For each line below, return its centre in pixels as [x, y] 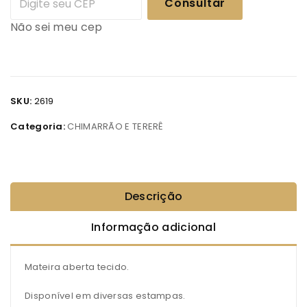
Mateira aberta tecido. [77, 267]
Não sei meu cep [57, 27]
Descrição [153, 197]
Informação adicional [153, 228]
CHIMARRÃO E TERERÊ [115, 127]
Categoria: [39, 127]
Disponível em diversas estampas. [105, 296]
